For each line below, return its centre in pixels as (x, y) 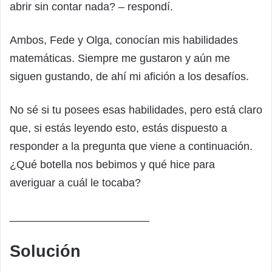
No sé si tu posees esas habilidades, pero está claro (136, 110)
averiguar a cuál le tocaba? (75, 182)
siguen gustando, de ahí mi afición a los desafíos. (129, 76)
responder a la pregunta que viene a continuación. (131, 146)
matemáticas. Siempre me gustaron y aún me (120, 58)
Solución (45, 251)
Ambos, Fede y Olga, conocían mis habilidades (124, 40)
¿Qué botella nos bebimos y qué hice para (112, 164)
